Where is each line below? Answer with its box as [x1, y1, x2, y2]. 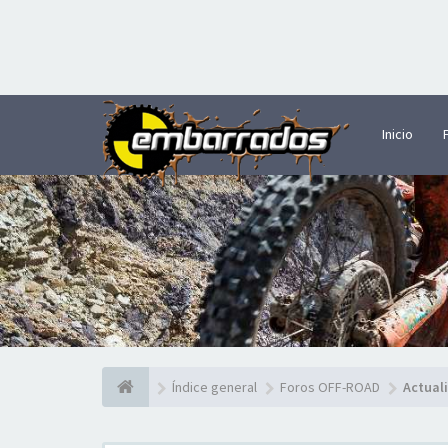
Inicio [382, 125, 413, 143]
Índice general [172, 378, 257, 396]
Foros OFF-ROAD [280, 378, 380, 396]
